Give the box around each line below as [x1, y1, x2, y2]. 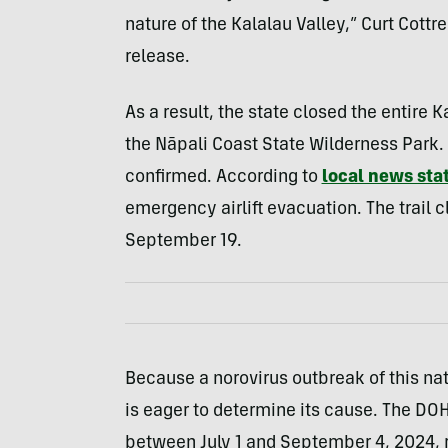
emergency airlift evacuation [124, 201, 357, 219]
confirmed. [124, 169, 212, 187]
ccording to [226, 169, 322, 187]
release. [124, 49, 190, 67]
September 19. [124, 233, 242, 251]
